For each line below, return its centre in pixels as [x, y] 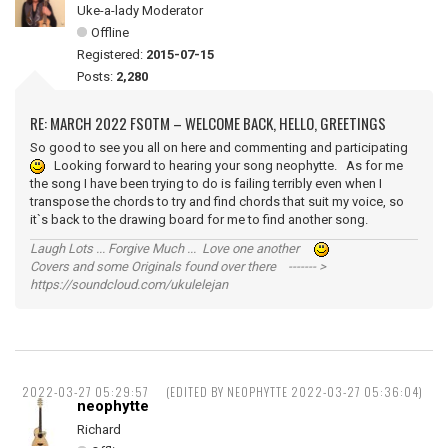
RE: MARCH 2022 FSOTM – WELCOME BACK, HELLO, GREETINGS [208, 122]
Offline [110, 32]
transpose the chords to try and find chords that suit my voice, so [217, 201]
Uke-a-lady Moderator [140, 10]
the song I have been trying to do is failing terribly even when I [206, 183]
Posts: [96, 76]
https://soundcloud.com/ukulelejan [129, 284]
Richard [99, 429]
